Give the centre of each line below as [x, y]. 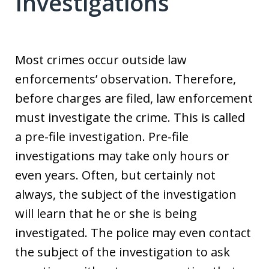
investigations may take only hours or [122, 156]
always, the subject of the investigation [126, 194]
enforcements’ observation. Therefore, [125, 79]
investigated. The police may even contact [133, 232]
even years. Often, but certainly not [115, 175]
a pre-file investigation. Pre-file [102, 136]
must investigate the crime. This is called [130, 117]
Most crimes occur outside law [101, 59]
